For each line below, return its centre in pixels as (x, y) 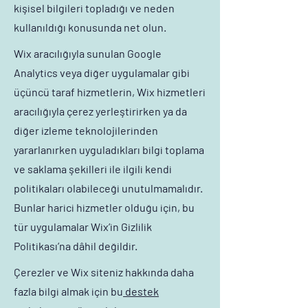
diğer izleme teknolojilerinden (86, 130)
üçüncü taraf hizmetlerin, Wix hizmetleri (110, 92)
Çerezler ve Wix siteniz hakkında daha (104, 272)
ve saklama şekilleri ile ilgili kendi (93, 169)
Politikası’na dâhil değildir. (76, 246)
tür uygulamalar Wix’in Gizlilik (83, 227)
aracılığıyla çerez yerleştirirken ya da (100, 111)
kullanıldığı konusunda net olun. (90, 27)
